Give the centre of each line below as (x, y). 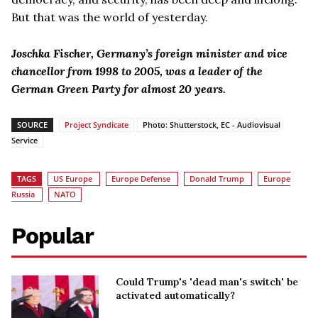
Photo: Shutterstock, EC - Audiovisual (212, 124)
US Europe (73, 178)
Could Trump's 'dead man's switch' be (207, 281)
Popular (53, 235)
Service (24, 140)
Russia (23, 194)
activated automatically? (175, 295)
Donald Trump (217, 178)
